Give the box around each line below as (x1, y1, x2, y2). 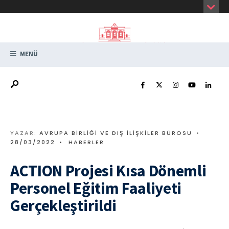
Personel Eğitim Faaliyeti (10, 178, 182, 199)
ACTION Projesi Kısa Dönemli (10, 161, 207, 181)
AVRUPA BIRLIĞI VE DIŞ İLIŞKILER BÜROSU (39, 129, 192, 138)
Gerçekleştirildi (10, 195, 117, 216)
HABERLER (68, 138, 104, 147)
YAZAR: (10, 129, 39, 138)
